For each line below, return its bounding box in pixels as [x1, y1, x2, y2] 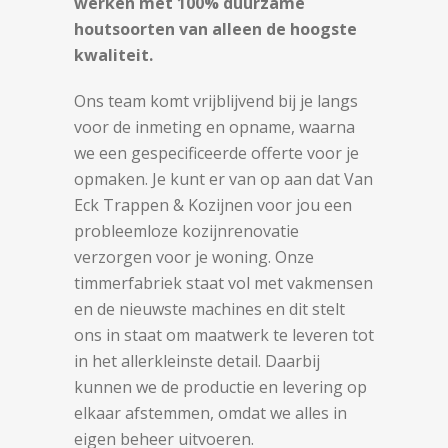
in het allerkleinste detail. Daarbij [74, 350, 320, 373]
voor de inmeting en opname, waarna [74, 116, 355, 139]
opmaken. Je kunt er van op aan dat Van [74, 168, 373, 191]
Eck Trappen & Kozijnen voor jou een [74, 194, 352, 217]
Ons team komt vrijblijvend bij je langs [74, 90, 358, 113]
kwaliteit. [74, 44, 157, 67]
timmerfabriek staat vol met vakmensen [74, 272, 373, 295]
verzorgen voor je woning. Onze [74, 246, 314, 269]
